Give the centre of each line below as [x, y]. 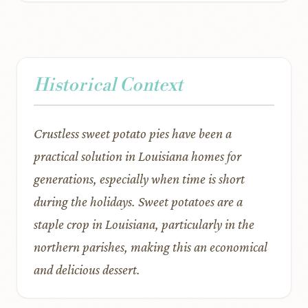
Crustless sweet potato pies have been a [133, 133]
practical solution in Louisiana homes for [137, 156]
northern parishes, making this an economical [151, 247]
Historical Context [108, 85]
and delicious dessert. [87, 269]
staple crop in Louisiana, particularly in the [144, 224]
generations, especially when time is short [139, 179]
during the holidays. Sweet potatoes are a [138, 201]
